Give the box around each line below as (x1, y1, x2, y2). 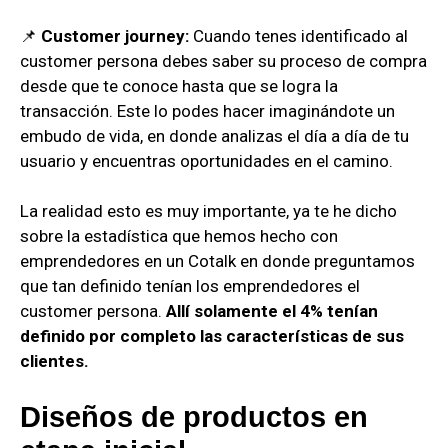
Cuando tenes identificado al (189, 25, 408, 46)
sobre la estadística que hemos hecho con (20, 226, 338, 247)
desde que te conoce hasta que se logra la (20, 75, 338, 96)
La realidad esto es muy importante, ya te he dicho (20, 201, 397, 222)
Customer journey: (41, 25, 189, 46)
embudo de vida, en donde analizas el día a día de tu (20, 125, 409, 146)
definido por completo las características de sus (20, 326, 404, 347)
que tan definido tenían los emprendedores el (20, 276, 360, 297)
